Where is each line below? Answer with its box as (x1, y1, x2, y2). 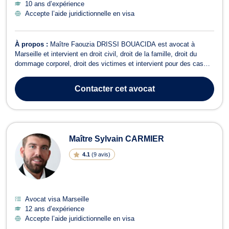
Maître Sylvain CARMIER (69, 134, 164, 143)
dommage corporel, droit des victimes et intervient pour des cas (15, 59, 203, 67)
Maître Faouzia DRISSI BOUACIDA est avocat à (50, 40, 195, 48)
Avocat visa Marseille (25, 195, 89, 203)
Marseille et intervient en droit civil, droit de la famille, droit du (15, 50, 197, 58)
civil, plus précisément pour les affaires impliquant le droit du (15, 79, 194, 87)
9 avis (93, 151, 108, 157)
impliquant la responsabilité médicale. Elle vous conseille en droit (15, 69, 208, 77)
